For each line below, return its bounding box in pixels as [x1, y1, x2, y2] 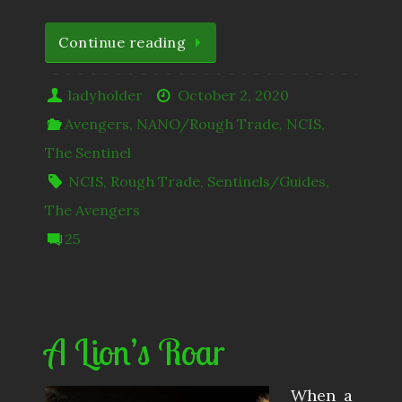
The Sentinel [45, 144, 131, 162]
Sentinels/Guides [207, 172, 327, 191]
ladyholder [68, 86, 144, 105]
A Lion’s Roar [45, 329, 225, 375]
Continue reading [58, 33, 186, 52]
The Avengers [45, 201, 140, 220]
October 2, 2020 [177, 86, 289, 105]
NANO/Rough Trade [136, 115, 280, 134]
